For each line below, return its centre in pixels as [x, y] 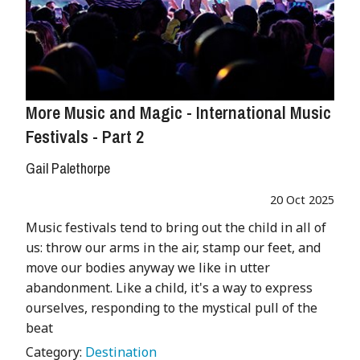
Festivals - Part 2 [85, 137]
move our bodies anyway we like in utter [148, 268]
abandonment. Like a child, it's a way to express [169, 288]
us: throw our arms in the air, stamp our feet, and [173, 248]
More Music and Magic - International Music [178, 113]
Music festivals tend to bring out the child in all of [176, 228]
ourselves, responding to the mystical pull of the [172, 308]
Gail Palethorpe [68, 169]
